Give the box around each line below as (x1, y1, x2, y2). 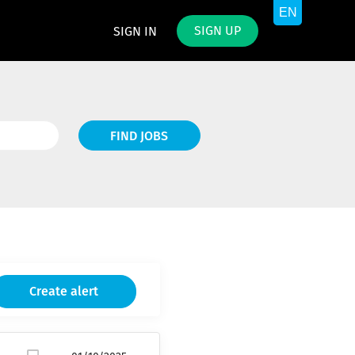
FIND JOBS (110, 130, 169, 143)
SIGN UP (194, 25, 241, 37)
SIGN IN (113, 25, 157, 38)
